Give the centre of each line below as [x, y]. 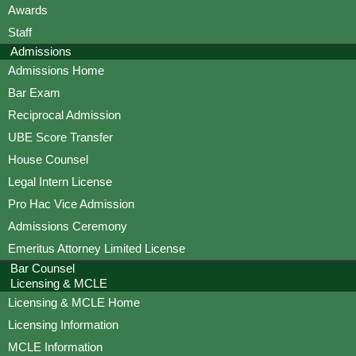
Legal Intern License [60, 182]
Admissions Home [56, 71]
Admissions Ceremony [68, 226]
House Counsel [48, 160]
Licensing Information [63, 324]
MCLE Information [55, 346]
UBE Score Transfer [60, 137]
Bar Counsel [43, 268]
